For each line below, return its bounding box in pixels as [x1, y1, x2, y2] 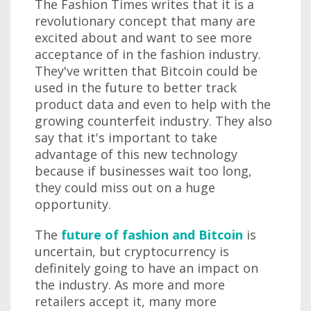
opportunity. [35, 195, 111, 212]
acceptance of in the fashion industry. [35, 45, 261, 62]
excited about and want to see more [35, 28, 252, 46]
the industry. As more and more [35, 276, 225, 293]
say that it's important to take [35, 128, 217, 146]
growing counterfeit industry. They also [35, 112, 272, 129]
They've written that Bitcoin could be [35, 62, 258, 79]
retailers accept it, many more [35, 292, 217, 310]
